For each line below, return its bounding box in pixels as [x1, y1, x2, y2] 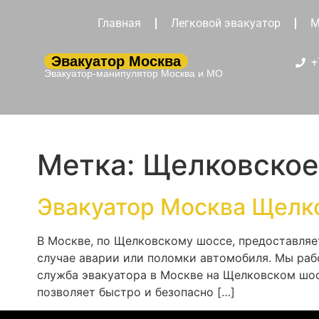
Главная [97, 16, 141, 30]
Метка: [37, 147, 142, 182]
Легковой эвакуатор [170, 16, 281, 30]
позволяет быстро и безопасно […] [37, 285, 235, 299]
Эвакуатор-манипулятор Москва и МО [44, 68, 223, 79]
